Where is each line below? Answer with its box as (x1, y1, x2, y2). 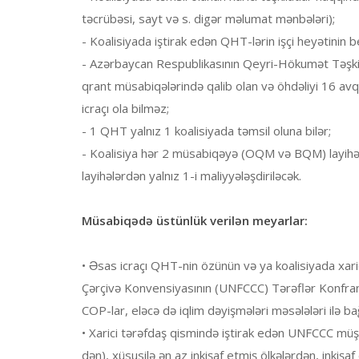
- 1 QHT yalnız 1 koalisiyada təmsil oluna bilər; (82, 123, 331, 139)
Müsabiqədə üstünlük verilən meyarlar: (82, 212, 308, 229)
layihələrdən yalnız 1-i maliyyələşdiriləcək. (82, 167, 301, 184)
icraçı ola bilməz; (82, 100, 169, 117)
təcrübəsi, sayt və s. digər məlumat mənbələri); (82, 10, 335, 27)
